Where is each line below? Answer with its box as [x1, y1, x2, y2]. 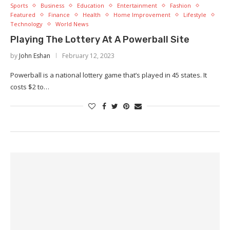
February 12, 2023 [62, 51, 114, 60]
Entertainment [117, 2, 157, 9]
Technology [10, 20, 43, 28]
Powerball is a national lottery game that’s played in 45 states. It [10, 70, 207, 80]
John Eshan [19, 51, 50, 60]
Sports [10, 2, 28, 9]
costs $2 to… [10, 82, 49, 91]
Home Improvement [113, 11, 170, 18]
